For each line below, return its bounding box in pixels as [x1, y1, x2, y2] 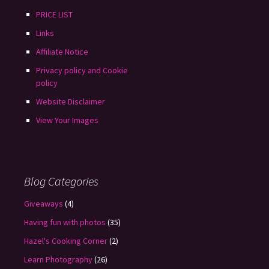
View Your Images [36, 115, 98, 125]
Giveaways [24, 198, 63, 209]
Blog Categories [24, 174, 98, 189]
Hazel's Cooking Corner [24, 235, 107, 246]
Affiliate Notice [36, 46, 88, 57]
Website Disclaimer [36, 96, 105, 107]
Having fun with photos [24, 217, 106, 228]
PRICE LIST [36, 9, 73, 20]
